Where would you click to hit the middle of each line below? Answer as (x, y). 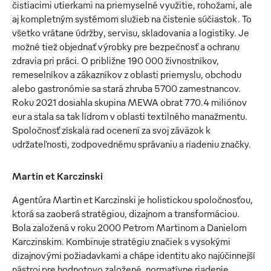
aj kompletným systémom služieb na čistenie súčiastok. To (132, 19)
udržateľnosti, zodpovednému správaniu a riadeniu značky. (132, 144)
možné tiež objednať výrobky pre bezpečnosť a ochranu (126, 47)
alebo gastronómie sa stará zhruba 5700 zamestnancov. (126, 89)
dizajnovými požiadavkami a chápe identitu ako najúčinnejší (134, 256)
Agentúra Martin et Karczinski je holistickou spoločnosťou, (132, 200)
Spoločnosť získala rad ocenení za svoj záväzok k (111, 130)
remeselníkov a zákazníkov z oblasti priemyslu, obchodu (127, 75)
